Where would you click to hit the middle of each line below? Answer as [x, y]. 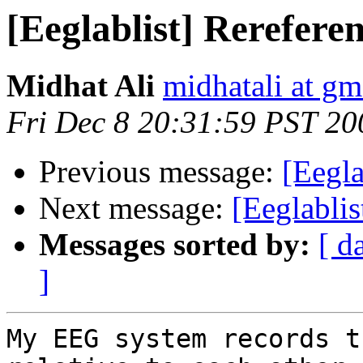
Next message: [135, 208]
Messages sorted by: [175, 245]
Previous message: [160, 172]
